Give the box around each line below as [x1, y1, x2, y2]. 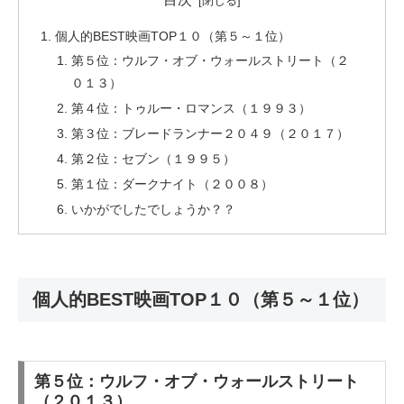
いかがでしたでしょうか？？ [70, 201, 235, 216]
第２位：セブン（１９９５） [70, 151, 235, 167]
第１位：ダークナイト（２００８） [70, 176, 273, 191]
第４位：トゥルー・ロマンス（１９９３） [70, 101, 311, 116]
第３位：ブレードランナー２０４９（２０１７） [70, 126, 349, 142]
